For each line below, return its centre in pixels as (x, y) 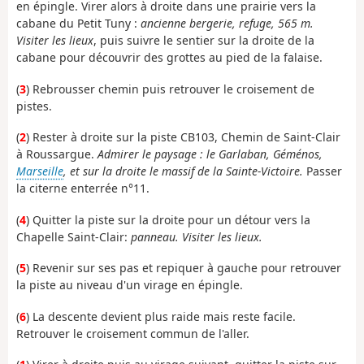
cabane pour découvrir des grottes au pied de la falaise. (169, 58)
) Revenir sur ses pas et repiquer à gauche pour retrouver (184, 268)
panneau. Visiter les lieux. (197, 236)
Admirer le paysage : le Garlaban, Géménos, (210, 154)
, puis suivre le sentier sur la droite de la (204, 41)
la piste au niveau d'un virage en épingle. (130, 285)
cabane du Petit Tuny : (78, 24)
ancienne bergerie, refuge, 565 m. (227, 24)
